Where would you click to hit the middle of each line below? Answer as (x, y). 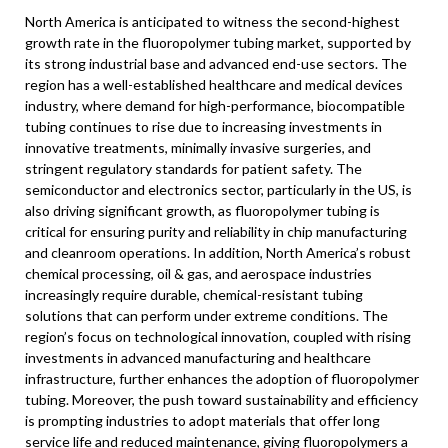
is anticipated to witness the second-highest (258, 21)
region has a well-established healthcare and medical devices (214, 84)
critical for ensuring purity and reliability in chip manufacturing (216, 231)
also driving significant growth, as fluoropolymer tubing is (202, 210)
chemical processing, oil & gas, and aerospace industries (198, 273)
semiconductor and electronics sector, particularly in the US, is (218, 189)
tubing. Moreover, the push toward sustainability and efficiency (221, 399)
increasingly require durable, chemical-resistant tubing (194, 294)
